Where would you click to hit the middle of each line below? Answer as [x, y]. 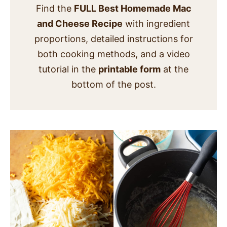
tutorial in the [68, 69]
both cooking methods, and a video [113, 54]
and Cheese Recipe [80, 24]
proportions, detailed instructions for [113, 39]
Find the [55, 9]
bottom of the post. [113, 85]
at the [175, 69]
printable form [129, 69]
